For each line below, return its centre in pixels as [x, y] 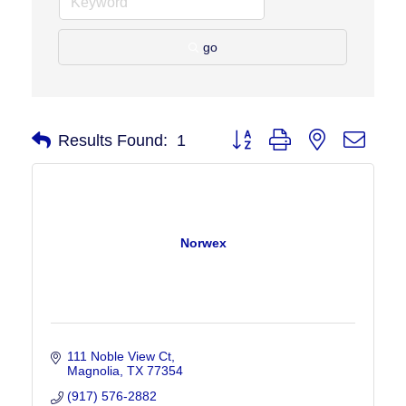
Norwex [203, 243]
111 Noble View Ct [119, 357]
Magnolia [93, 371]
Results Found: [113, 140]
